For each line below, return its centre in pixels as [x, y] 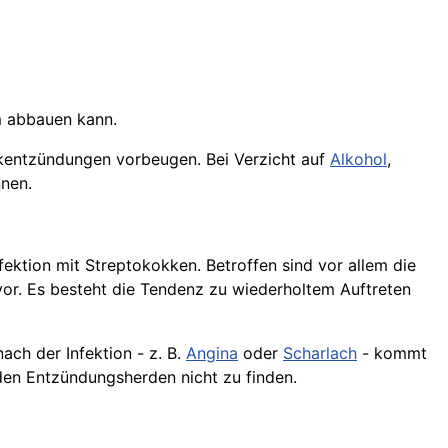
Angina [212, 353]
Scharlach [320, 353]
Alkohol [358, 159]
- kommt [392, 353]
